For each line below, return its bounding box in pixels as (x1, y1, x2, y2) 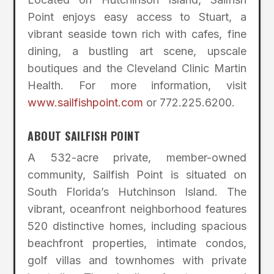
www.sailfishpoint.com (28, 96, 144, 109)
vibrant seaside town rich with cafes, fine (28, 28, 246, 41)
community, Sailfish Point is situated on (28, 168, 246, 181)
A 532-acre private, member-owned (28, 150, 246, 164)
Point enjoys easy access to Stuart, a (28, 10, 246, 24)
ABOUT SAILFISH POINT (28, 127, 141, 144)
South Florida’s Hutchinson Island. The (28, 185, 246, 198)
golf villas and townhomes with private (28, 253, 246, 267)
